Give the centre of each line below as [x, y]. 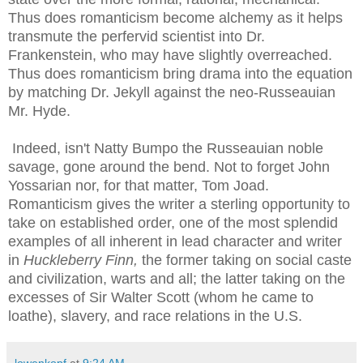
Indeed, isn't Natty [70, 148]
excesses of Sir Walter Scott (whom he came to [161, 297]
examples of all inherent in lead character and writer [175, 241]
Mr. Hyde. [41, 111]
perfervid [130, 36]
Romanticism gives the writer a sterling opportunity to [179, 204]
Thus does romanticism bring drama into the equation [180, 74]
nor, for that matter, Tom [152, 186]
